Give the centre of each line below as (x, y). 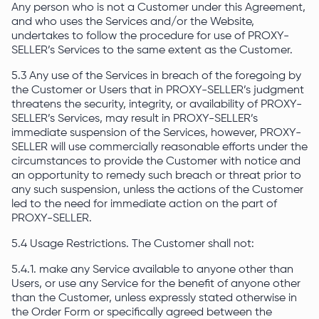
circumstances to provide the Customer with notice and (156, 162)
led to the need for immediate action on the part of (144, 204)
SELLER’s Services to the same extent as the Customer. (153, 51)
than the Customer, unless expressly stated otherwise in (154, 298)
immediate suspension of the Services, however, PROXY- (156, 133)
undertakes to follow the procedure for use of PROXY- (150, 36)
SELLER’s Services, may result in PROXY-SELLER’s (135, 119)
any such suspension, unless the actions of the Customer (157, 190)
